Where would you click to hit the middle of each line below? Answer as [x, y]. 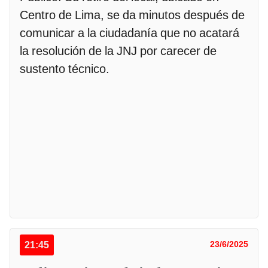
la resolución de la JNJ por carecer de [118, 51]
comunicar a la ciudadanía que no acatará [130, 33]
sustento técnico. [66, 68]
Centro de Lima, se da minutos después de [132, 15]
